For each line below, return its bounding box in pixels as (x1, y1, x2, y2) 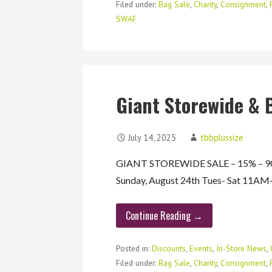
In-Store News (216, 242, 267, 254)
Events (189, 242, 213, 254)
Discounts (152, 242, 186, 254)
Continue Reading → (126, 208, 203, 223)
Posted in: (116, 242, 152, 254)
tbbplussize (200, 132, 244, 144)
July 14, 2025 (128, 132, 177, 144)
